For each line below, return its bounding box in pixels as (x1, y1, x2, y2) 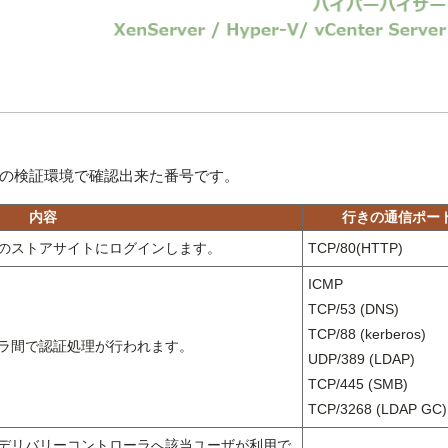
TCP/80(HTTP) (308, 240, 403, 257)
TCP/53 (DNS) (308, 301, 399, 318)
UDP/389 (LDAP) (308, 351, 415, 368)
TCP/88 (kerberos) (308, 326, 426, 343)
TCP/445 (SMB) (308, 376, 408, 393)
